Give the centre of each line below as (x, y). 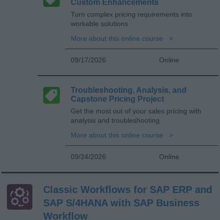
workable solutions (99, 23)
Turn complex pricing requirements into (131, 14)
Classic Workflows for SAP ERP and (128, 189)
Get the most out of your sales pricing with (136, 111)
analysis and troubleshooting (115, 120)
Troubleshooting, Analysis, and (129, 90)
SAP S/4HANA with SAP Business (121, 203)
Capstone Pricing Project (117, 99)
